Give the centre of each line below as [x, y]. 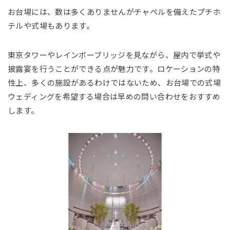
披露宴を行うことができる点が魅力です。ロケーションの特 [114, 69]
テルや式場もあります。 [51, 26]
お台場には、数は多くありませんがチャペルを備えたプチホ [114, 12]
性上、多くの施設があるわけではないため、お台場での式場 [114, 83]
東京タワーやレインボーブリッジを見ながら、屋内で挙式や [114, 55]
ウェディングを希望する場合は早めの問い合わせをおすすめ [114, 97]
